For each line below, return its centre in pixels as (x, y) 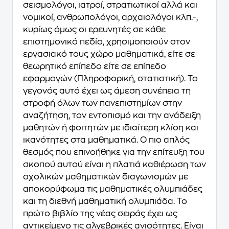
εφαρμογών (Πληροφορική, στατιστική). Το (110, 79)
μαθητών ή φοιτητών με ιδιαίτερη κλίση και (111, 128)
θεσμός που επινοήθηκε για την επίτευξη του (114, 152)
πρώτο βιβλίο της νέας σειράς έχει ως (100, 214)
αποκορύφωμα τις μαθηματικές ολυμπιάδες (113, 189)
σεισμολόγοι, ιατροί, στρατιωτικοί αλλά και (110, 5)
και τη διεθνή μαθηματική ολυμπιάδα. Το (105, 201)
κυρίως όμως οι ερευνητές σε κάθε (94, 30)
